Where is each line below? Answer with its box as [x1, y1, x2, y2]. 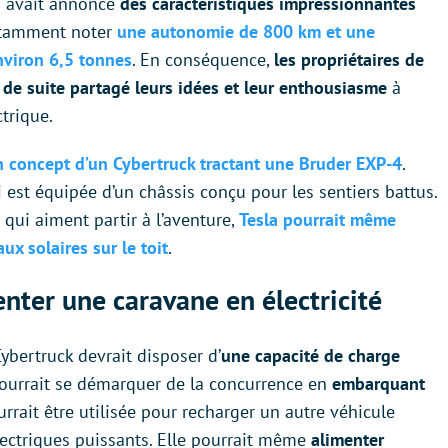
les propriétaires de [274, 48, 424, 72]
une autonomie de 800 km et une [117, 20, 375, 44]
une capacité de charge [221, 344, 400, 368]
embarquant [332, 372, 425, 396]
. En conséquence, [132, 48, 274, 72]
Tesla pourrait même [239, 208, 396, 232]
